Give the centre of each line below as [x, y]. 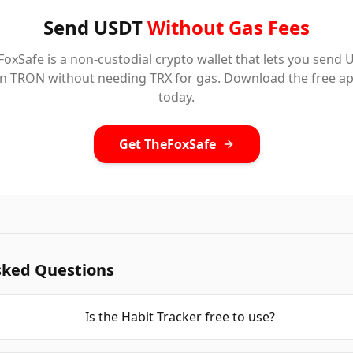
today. [176, 97]
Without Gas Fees [229, 27]
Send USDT [95, 27]
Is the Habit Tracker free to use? [180, 317]
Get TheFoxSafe [167, 144]
